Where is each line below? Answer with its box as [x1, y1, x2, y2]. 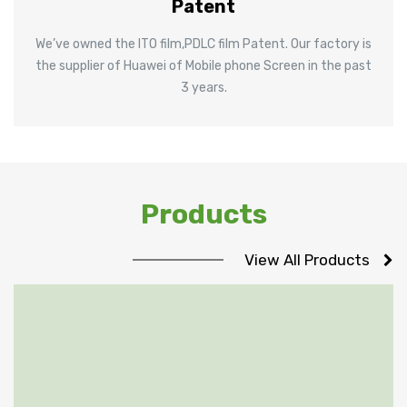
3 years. [180, 79, 227, 95]
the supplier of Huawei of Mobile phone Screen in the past [35, 57, 372, 74]
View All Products [244, 250, 370, 269]
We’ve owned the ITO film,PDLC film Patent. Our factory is [35, 35, 372, 52]
